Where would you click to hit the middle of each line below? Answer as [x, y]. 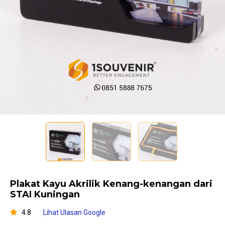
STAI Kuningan [45, 194]
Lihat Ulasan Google [75, 212]
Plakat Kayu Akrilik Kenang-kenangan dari [111, 184]
